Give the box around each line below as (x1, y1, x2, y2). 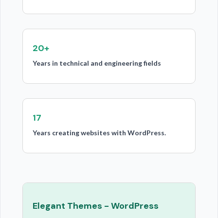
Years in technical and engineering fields (32, 59, 161, 67)
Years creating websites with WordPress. (32, 128, 166, 137)
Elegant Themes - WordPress (32, 200, 159, 212)
